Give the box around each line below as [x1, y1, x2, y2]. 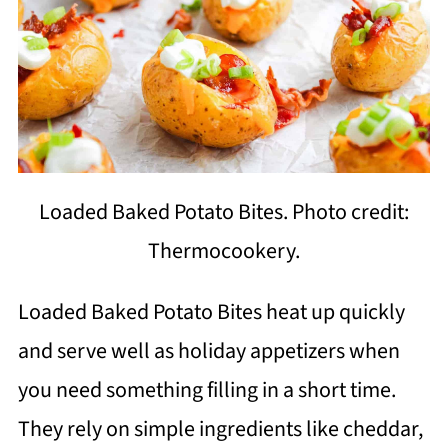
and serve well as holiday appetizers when [17, 335, 400, 368]
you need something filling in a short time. [17, 374, 396, 407]
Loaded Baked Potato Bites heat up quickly [17, 296, 405, 329]
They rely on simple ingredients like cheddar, [17, 413, 423, 446]
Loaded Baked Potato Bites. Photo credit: [39, 196, 409, 229]
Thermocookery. [148, 235, 300, 268]
